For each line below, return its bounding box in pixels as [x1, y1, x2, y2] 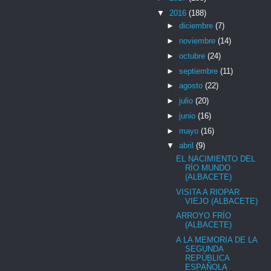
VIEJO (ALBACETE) [185, 196, 258, 206]
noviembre [178, 36, 218, 46]
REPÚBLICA [185, 253, 230, 263]
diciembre [178, 21, 215, 31]
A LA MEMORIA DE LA [176, 235, 258, 245]
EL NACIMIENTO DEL [176, 154, 256, 163]
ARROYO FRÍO [176, 211, 232, 221]
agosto [178, 81, 205, 91]
